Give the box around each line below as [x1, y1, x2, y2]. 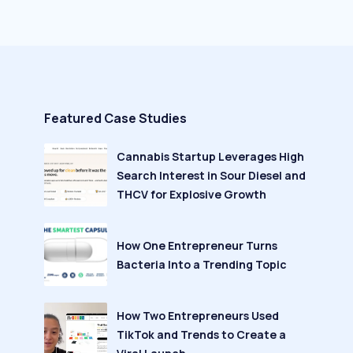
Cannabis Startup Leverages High [117, 149, 304, 165]
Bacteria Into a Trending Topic [117, 257, 287, 273]
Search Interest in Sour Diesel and [117, 168, 306, 184]
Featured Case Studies [44, 110, 187, 128]
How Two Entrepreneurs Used [117, 308, 279, 324]
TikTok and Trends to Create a [117, 327, 286, 343]
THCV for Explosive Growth [117, 187, 266, 203]
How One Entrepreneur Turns [117, 238, 277, 254]
